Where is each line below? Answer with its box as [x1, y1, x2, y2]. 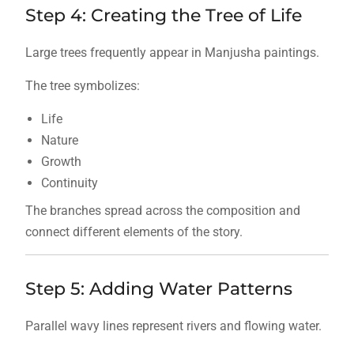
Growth [40, 154, 81, 170]
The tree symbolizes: [24, 78, 140, 94]
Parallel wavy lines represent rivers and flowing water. [24, 318, 322, 334]
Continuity [40, 175, 98, 191]
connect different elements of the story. [24, 224, 243, 240]
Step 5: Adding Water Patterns [24, 278, 292, 300]
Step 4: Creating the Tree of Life [24, 5, 302, 27]
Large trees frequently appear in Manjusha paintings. [24, 45, 319, 61]
